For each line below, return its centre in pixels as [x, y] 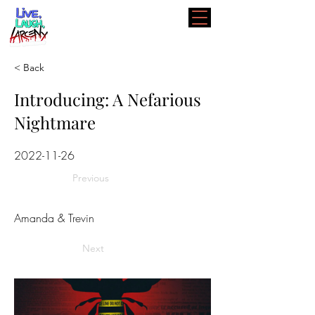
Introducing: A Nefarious [108, 99]
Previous [91, 178]
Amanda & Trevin [54, 218]
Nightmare [55, 122]
